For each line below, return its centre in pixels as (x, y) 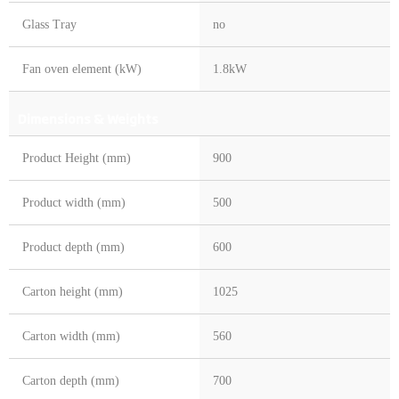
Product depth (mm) (73, 248)
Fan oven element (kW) (82, 69)
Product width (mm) (74, 203)
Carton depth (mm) (71, 381)
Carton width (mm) (71, 337)
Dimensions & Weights (88, 118)
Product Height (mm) (77, 159)
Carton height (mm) (73, 292)
